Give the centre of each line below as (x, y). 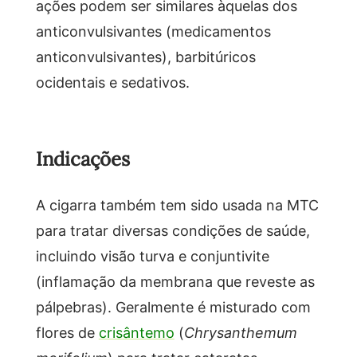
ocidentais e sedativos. (112, 82)
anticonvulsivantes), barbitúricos (145, 56)
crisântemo (136, 332)
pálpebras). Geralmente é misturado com (173, 306)
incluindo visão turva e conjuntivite (152, 255)
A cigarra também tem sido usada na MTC (177, 204)
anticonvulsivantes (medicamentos (153, 31)
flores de (67, 332)
